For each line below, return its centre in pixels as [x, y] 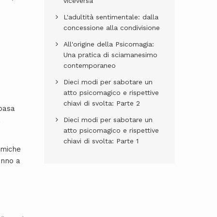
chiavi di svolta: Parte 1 [101, 141]
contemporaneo [90, 65]
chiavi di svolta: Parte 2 [102, 103]
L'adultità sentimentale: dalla [111, 17]
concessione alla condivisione [112, 27]
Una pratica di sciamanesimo [110, 54]
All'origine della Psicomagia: [109, 44]
